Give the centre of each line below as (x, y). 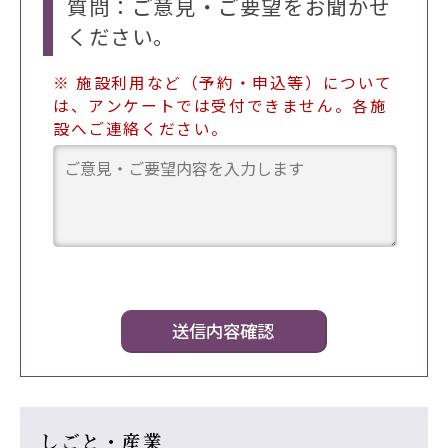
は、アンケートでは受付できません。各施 (220, 105)
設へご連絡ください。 (141, 128)
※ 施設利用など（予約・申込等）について (223, 82)
